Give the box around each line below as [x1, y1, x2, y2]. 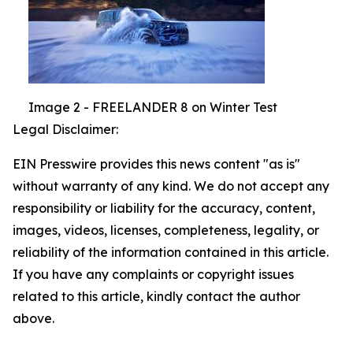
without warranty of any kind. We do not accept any [13, 177, 329, 194]
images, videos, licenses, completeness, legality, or [13, 221, 319, 238]
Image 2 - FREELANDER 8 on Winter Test [28, 98, 277, 115]
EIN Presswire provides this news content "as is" [13, 155, 300, 172]
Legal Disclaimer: [13, 121, 118, 137]
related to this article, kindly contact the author [13, 288, 300, 304]
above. [13, 310, 54, 326]
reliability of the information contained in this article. [13, 243, 329, 260]
